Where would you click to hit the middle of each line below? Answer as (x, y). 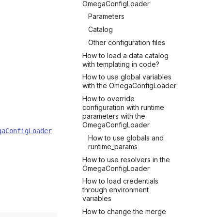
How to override (108, 99)
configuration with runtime (123, 107)
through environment (116, 190)
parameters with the (114, 116)
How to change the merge (124, 211)
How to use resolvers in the (126, 159)
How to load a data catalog (125, 55)
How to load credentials (120, 181)
